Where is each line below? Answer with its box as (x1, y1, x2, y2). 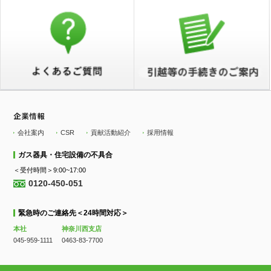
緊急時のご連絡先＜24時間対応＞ (18, 209, 129, 218)
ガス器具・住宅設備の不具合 (18, 151, 113, 160)
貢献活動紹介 (91, 129, 131, 137)
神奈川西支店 (62, 225, 102, 233)
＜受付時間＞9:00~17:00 (13, 166, 87, 174)
